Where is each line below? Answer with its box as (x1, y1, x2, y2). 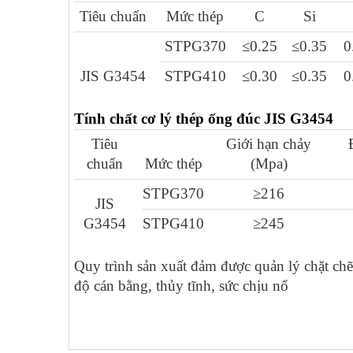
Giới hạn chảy (226, 135, 311, 152)
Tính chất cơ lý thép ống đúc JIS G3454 (74, 110, 333, 127)
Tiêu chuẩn (79, 7, 147, 24)
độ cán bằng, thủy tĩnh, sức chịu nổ (74, 277, 288, 294)
